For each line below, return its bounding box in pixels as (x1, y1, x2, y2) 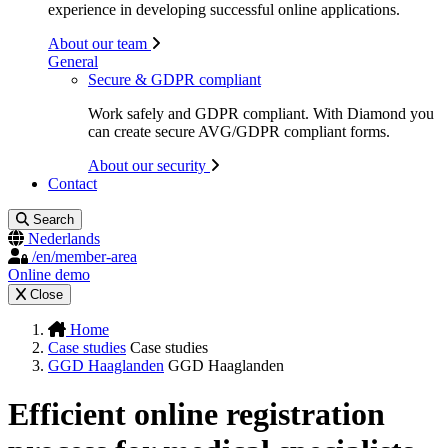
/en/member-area (32, 248, 137, 265)
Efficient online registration (8, 396, 385, 433)
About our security (88, 157, 210, 174)
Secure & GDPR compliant (88, 71, 261, 88)
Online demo (8, 266, 90, 283)
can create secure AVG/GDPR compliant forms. (88, 123, 390, 140)
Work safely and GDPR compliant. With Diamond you (88, 105, 434, 122)
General (48, 53, 98, 70)
